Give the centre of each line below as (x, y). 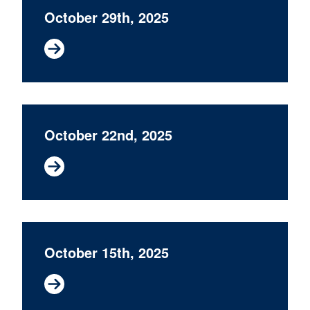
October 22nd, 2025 (108, 135)
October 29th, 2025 (107, 17)
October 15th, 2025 (107, 252)
